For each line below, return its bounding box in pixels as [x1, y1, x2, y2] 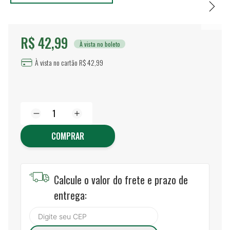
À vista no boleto [79, 39, 120, 48]
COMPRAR [51, 130, 84, 143]
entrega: [54, 187, 87, 203]
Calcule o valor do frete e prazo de [54, 171, 188, 187]
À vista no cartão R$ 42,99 [35, 57, 103, 68]
